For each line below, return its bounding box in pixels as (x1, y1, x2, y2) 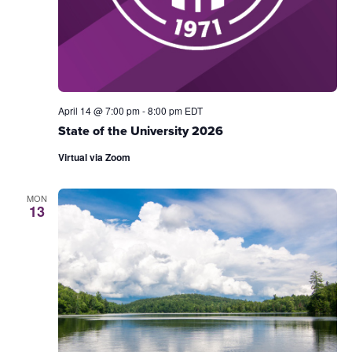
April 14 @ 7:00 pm (57, 104, 140, 118)
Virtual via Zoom (57, 149, 130, 164)
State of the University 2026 (57, 122, 223, 141)
